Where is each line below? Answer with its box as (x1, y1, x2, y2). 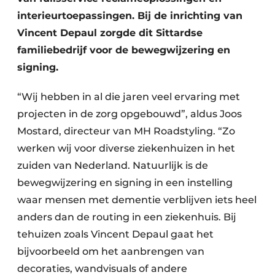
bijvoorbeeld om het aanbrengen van (17, 246, 204, 258)
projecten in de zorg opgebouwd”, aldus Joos (17, 108, 242, 120)
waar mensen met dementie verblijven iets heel (17, 194, 257, 206)
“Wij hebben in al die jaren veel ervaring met (17, 91, 240, 103)
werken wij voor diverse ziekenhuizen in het (17, 142, 235, 155)
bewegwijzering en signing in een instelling (17, 177, 233, 189)
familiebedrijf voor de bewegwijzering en (17, 44, 230, 56)
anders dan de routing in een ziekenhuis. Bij (17, 211, 236, 223)
